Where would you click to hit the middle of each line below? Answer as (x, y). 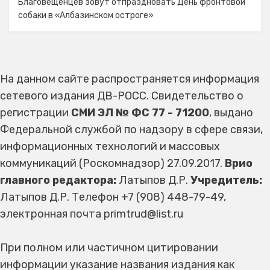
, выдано (231, 113)
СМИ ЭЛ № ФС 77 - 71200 (140, 113)
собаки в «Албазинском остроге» (86, 15)
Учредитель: (226, 180)
